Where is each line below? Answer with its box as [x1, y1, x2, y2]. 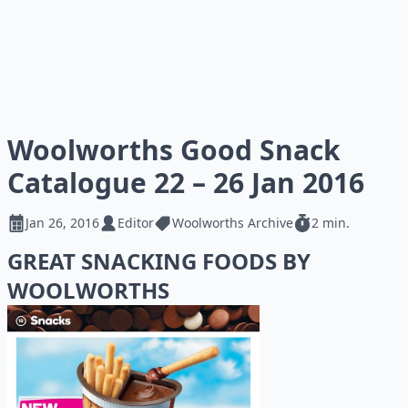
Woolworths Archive [172, 214, 293, 231]
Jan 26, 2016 [25, 214, 99, 231]
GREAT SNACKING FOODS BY [7, 246, 311, 276]
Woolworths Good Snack [7, 131, 341, 168]
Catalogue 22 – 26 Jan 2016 [7, 164, 364, 201]
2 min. [311, 214, 350, 231]
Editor [117, 214, 154, 231]
